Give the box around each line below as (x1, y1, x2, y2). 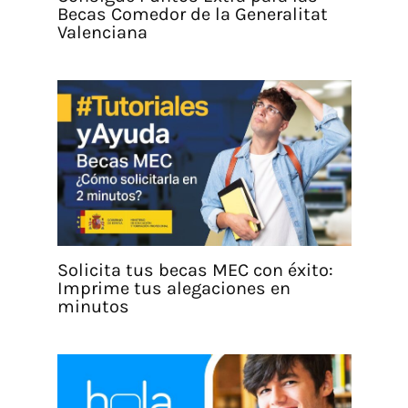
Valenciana (56, 22, 148, 44)
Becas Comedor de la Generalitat (56, 4, 328, 25)
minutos (56, 295, 129, 317)
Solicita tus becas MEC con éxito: (56, 259, 333, 280)
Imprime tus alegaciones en (56, 277, 291, 299)
